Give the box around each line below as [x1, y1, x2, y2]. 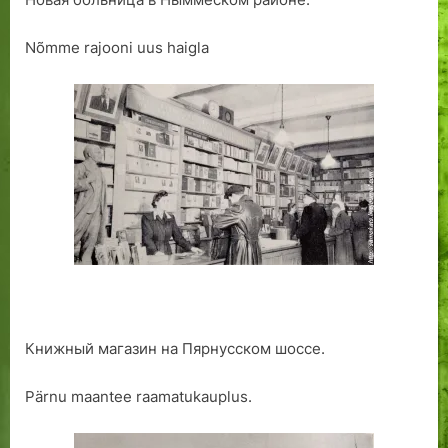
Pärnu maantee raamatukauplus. [25, 387, 252, 407]
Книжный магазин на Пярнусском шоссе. [25, 338, 325, 358]
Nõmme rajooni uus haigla [25, 38, 209, 58]
